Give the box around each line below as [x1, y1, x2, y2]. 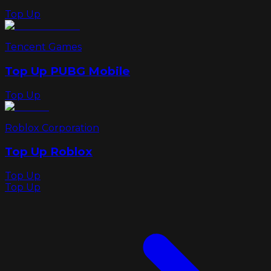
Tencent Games [5, 41, 82, 53]
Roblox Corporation [5, 122, 99, 134]
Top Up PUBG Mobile [5, 64, 130, 78]
